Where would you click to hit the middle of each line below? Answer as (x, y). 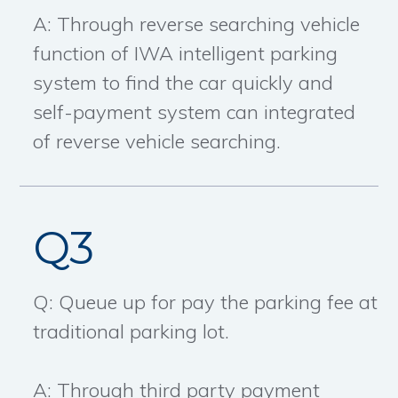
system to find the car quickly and (183, 83)
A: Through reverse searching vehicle (197, 24)
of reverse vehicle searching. (157, 142)
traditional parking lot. (131, 332)
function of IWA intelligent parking (186, 54)
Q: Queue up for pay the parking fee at (206, 302)
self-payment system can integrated (195, 112)
